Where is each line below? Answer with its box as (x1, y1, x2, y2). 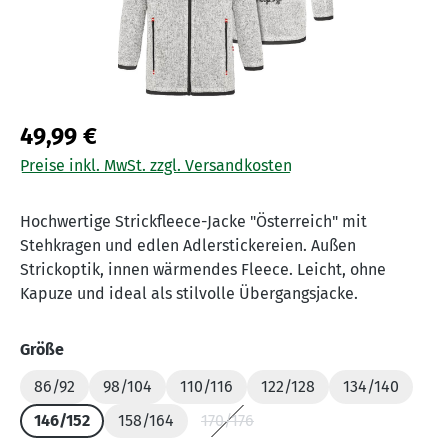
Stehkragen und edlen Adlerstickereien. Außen (20, 236, 356, 256)
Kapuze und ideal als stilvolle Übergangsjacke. (20, 284, 358, 304)
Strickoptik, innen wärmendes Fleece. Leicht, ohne (20, 260, 386, 280)
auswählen (63, 339, 146, 359)
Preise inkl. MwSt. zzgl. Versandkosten (20, 156, 292, 176)
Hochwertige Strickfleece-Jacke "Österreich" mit (20, 212, 367, 232)
